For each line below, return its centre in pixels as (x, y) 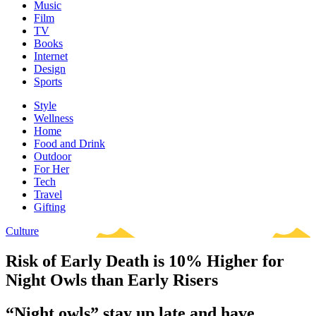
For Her (51, 169)
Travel (48, 194)
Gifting (50, 207)
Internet (51, 56)
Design (50, 69)
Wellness (54, 118)
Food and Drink (69, 144)
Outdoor (53, 156)
